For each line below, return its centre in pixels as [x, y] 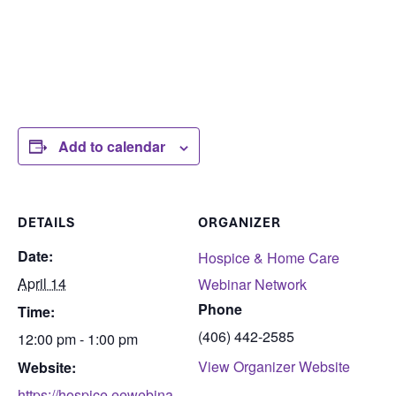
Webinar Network [252, 285]
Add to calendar [112, 147]
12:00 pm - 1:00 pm [78, 339]
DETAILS [46, 222]
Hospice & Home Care [269, 258]
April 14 [42, 284]
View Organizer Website [274, 367]
